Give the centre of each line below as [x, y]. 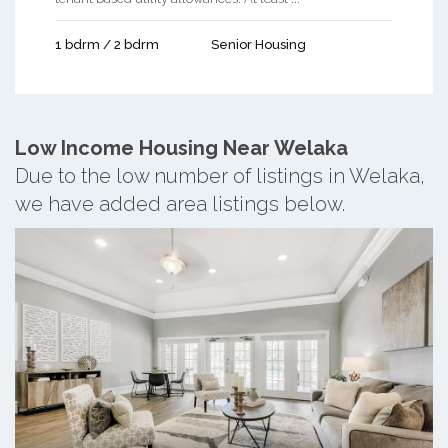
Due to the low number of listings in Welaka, [220, 175]
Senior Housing [258, 44]
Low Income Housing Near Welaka [181, 147]
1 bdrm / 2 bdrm [107, 44]
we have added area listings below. [180, 203]
